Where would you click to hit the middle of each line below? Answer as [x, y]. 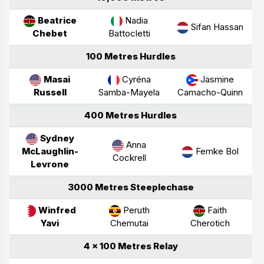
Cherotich [210, 223]
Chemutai [129, 223]
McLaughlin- [50, 151]
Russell [50, 92]
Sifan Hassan [216, 27]
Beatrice [57, 20]
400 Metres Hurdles [131, 115]
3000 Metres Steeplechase [131, 187]
